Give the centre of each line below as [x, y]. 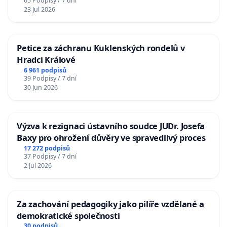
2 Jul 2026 [37, 165]
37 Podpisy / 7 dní [50, 156]
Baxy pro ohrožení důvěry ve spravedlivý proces [111, 137]
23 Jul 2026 [39, 9]
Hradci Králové [46, 59]
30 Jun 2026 [41, 87]
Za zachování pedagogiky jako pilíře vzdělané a [110, 204]
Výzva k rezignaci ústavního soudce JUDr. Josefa [111, 126]
